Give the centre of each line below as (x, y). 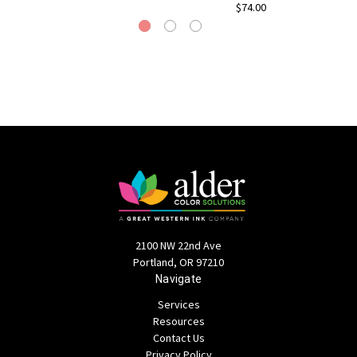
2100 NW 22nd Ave (178, 246)
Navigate (178, 279)
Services (178, 305)
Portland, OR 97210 (178, 263)
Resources (178, 322)
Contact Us (178, 338)
